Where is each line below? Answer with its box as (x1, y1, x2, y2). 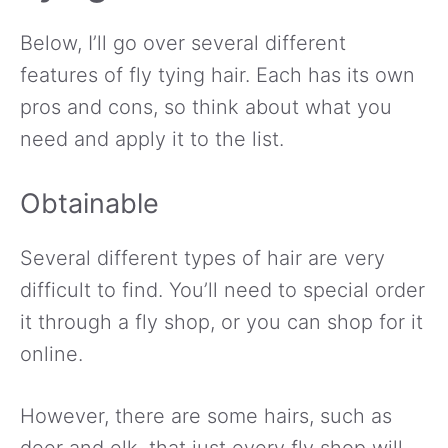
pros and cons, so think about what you (20, 94, 392, 119)
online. (20, 341, 83, 366)
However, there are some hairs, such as (20, 403, 392, 428)
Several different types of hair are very (20, 245, 385, 270)
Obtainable (20, 186, 159, 220)
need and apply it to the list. (20, 126, 284, 151)
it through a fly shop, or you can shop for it (20, 309, 423, 334)
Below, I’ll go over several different (20, 30, 346, 55)
